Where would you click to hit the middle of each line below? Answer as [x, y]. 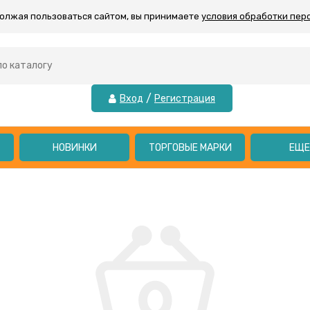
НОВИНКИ [74, 148]
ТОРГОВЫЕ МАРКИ [190, 148]
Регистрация [185, 99]
